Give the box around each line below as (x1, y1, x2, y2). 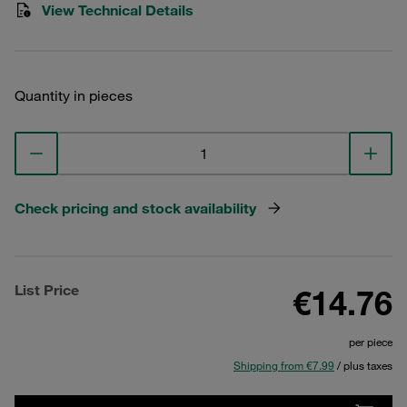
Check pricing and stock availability (15, 199, 256, 217)
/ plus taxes (334, 358, 392, 372)
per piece (349, 334, 392, 349)
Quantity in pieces (15, 86, 133, 104)
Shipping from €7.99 (233, 358, 334, 372)
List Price (15, 281, 79, 299)
